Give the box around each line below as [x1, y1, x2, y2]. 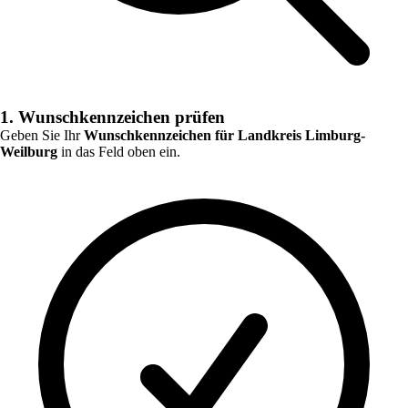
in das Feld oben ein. [57, 143, 180, 159]
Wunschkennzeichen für [84, 127, 238, 143]
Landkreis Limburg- [238, 127, 365, 143]
